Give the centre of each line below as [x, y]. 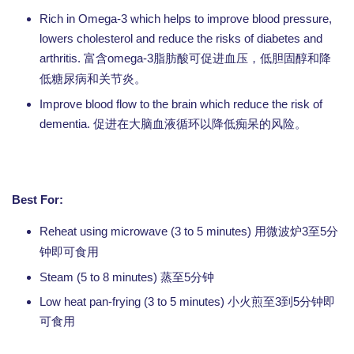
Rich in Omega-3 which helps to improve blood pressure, [186, 19]
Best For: [38, 200]
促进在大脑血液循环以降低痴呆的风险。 [200, 124]
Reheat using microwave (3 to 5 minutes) [147, 231]
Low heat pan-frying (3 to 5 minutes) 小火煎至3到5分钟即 [187, 301]
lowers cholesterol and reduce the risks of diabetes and [181, 38]
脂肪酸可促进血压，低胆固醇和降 [242, 58]
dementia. [66, 124]
